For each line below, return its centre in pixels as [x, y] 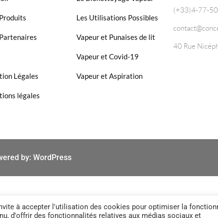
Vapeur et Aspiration [109, 76]
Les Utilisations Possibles [117, 17]
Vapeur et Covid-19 [107, 56]
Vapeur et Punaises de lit [116, 37]
